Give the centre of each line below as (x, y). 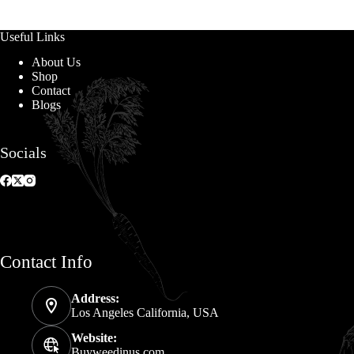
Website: (94, 338)
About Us (56, 62)
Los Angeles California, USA (145, 313)
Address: (95, 299)
